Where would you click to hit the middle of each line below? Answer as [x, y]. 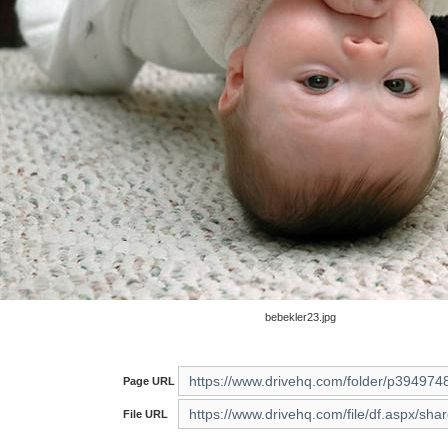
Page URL [148, 381]
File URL [145, 414]
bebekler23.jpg [300, 317]
